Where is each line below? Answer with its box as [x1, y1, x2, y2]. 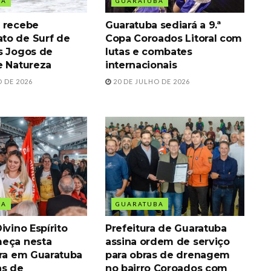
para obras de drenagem [105, 249, 230, 261]
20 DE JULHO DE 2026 [111, 77, 190, 85]
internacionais [105, 59, 177, 71]
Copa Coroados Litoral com [105, 32, 242, 44]
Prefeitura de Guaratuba [105, 223, 227, 235]
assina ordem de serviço [105, 236, 230, 248]
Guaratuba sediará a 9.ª [105, 19, 221, 31]
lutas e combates [105, 45, 192, 57]
